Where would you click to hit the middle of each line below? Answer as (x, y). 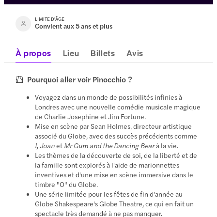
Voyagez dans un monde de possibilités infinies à (109, 97)
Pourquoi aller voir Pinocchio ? (80, 79)
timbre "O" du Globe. (67, 184)
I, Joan (45, 145)
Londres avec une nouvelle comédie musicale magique (118, 106)
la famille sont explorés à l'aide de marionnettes (107, 164)
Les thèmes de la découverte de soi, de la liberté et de (116, 155)
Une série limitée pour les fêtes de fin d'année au (109, 194)
